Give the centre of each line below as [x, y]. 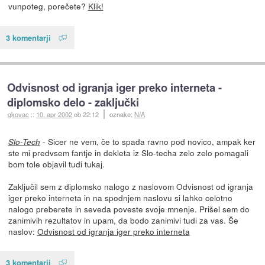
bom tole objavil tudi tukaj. [56, 164]
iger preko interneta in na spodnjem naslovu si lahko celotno [120, 197]
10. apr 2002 [54, 114]
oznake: [122, 114]
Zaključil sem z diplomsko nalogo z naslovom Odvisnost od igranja [130, 186]
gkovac [19, 114]
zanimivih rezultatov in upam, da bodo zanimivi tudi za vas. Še [123, 220]
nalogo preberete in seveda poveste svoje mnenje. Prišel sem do [129, 209]
